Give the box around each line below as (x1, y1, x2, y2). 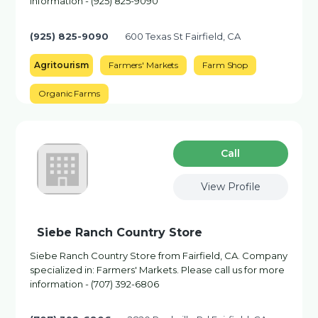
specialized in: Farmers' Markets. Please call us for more (30, 264, 285, 275)
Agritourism (34, 60, 89, 70)
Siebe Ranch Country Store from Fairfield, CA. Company (30, 250, 288, 261)
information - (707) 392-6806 (30, 278, 160, 290)
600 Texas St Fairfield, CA (125, 31, 241, 42)
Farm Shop (202, 60, 248, 70)
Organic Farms (38, 88, 100, 99)
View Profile (200, 180, 261, 193)
